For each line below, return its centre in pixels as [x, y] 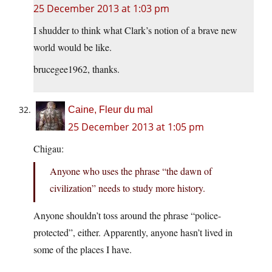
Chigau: [49, 149]
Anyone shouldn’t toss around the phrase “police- [127, 216]
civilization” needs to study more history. [127, 188]
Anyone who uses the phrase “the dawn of [131, 171]
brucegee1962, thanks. [76, 69]
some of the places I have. [83, 250]
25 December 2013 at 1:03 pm [101, 9]
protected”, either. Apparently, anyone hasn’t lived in [133, 233]
